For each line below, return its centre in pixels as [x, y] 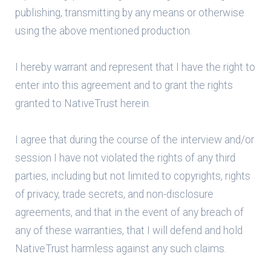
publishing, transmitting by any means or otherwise [130, 13]
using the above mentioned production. [103, 31]
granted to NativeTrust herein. [83, 103]
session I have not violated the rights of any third [125, 158]
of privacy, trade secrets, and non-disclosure [114, 194]
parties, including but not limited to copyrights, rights [133, 176]
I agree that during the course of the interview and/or [135, 140]
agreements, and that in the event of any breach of [129, 212]
